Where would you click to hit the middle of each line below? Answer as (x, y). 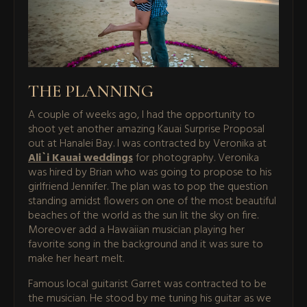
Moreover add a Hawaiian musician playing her (136, 230)
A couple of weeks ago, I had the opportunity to (142, 115)
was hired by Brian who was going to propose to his (150, 172)
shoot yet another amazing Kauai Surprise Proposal (146, 129)
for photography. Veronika (196, 158)
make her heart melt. (76, 259)
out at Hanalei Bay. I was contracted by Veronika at (147, 144)
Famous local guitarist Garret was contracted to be (147, 284)
